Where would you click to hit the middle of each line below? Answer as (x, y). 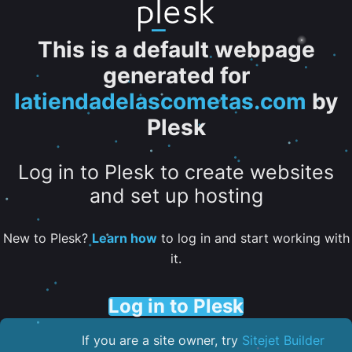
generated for (176, 75)
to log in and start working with (253, 238)
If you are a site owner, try (162, 340)
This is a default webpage (176, 49)
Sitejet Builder (283, 340)
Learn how (124, 238)
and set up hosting (176, 196)
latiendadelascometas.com (160, 101)
